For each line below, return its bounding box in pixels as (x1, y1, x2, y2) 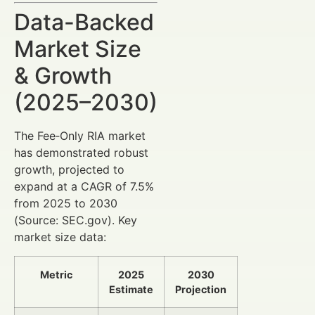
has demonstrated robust (14, 146, 148, 160)
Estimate (109, 283, 153, 295)
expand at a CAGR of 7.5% (14, 179, 154, 194)
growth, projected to (14, 162, 124, 177)
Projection (175, 283, 226, 295)
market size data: (14, 230, 106, 245)
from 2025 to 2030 (14, 196, 117, 211)
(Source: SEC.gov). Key (14, 213, 137, 228)
